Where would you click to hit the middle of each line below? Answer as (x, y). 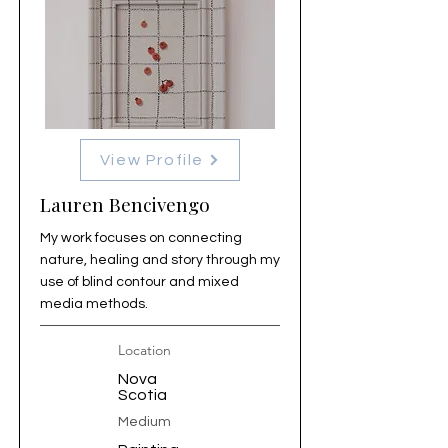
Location (144, 350)
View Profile (152, 160)
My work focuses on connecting (141, 238)
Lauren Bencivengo (125, 204)
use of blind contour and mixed (139, 282)
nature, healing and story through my (160, 260)
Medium (144, 422)
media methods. (94, 304)
